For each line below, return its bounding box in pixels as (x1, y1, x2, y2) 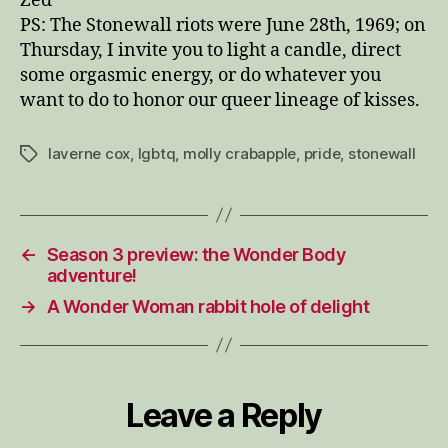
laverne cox (48, 143, 131, 163)
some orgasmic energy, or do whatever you (20, 63, 381, 87)
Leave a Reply (126, 395, 322, 435)
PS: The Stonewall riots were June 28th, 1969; (20, 13, 404, 37)
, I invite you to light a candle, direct (98, 38, 401, 62)
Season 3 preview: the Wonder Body (46, 243, 346, 265)
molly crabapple (182, 143, 297, 163)
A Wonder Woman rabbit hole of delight (46, 295, 370, 317)
